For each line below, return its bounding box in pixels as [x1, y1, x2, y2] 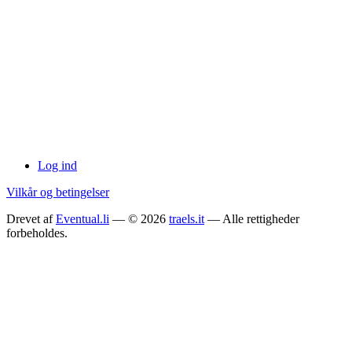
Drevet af [6, 212, 56, 225]
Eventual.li [56, 212, 109, 225]
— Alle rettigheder [204, 212, 299, 225]
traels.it [169, 212, 204, 225]
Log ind [38, 159, 77, 172]
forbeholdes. [6, 226, 68, 240]
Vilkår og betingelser [6, 185, 109, 199]
